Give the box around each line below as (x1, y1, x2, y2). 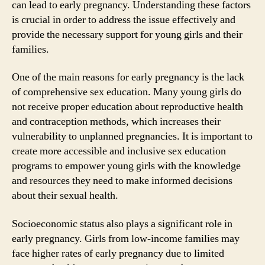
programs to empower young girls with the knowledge (12, 159, 241, 173)
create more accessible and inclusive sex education (12, 144, 226, 158)
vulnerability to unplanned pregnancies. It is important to (12, 130, 253, 143)
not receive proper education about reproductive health (12, 100, 243, 114)
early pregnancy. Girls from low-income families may (12, 231, 240, 245)
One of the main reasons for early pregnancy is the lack (12, 70, 244, 84)
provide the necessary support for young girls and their (12, 27, 243, 41)
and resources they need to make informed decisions (12, 174, 232, 188)
